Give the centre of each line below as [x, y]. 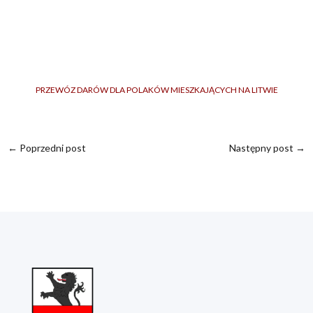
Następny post [261, 148]
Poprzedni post [53, 148]
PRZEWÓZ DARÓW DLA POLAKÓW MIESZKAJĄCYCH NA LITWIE [156, 90]
